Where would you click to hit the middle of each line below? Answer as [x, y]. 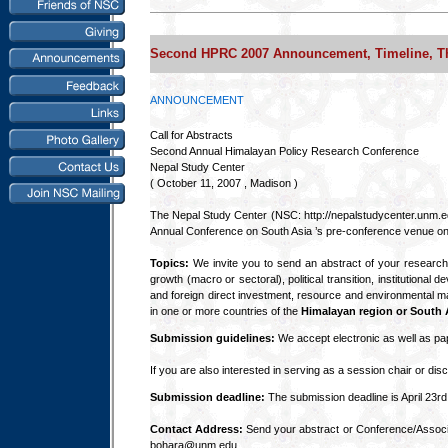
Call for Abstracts [191, 135]
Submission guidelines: [214, 338]
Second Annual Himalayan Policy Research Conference [284, 151]
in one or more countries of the [225, 311]
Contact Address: [197, 429]
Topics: [169, 263]
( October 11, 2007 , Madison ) [224, 183]
